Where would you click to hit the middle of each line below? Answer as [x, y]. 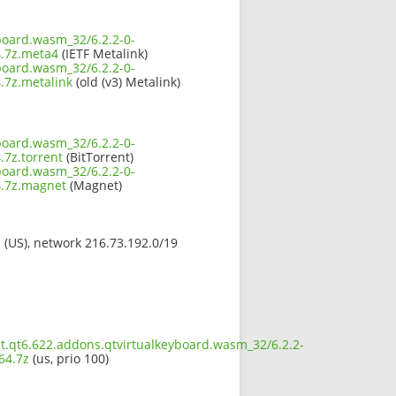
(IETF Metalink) [103, 53]
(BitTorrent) [98, 156]
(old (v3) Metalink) [126, 81]
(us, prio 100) [69, 358]
